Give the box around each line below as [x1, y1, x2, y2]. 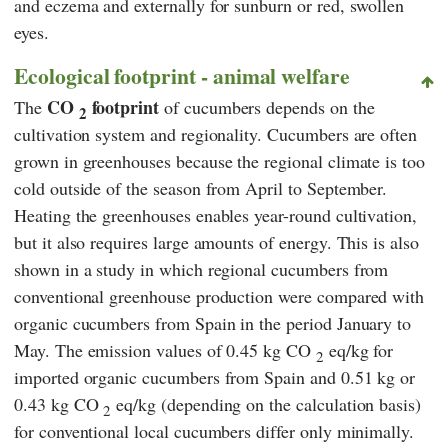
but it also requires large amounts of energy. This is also [14, 230, 419, 255]
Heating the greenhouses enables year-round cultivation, [14, 203, 418, 228]
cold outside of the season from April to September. [14, 176, 388, 201]
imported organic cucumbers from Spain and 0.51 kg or [14, 365, 416, 390]
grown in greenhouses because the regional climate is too [14, 149, 425, 174]
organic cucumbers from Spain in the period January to [14, 311, 412, 336]
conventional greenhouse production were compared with [14, 284, 425, 309]
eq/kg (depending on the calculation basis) [111, 392, 422, 417]
